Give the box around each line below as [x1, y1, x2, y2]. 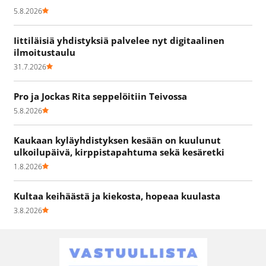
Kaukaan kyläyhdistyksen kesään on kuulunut [14, 134, 221, 147]
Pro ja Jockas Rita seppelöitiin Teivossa [14, 90, 187, 103]
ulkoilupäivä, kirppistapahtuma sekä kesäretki [14, 146, 224, 159]
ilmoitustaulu [14, 46, 75, 59]
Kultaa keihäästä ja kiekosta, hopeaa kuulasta [14, 190, 220, 202]
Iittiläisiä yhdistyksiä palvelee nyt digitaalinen [14, 34, 224, 47]
